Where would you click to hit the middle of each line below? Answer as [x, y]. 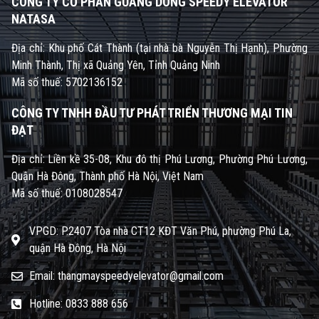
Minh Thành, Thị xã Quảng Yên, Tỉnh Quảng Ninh [116, 66]
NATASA [33, 19]
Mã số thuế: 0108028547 [67, 194]
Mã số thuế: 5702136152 [67, 83]
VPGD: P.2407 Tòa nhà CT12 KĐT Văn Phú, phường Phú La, [160, 231]
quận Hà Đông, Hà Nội [78, 249]
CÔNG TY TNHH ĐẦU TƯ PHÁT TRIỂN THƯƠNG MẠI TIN [152, 113]
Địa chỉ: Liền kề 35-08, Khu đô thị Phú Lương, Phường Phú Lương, [159, 159]
